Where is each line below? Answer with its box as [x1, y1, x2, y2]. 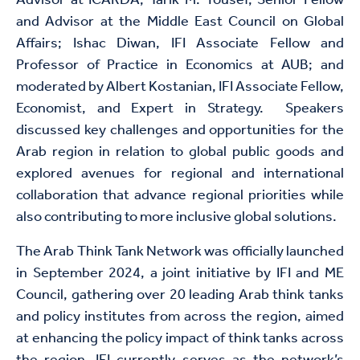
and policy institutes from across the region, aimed [16, 303, 344, 331]
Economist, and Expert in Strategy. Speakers [16, 95, 344, 123]
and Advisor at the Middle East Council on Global [16, 8, 344, 36]
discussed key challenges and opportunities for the [16, 117, 344, 145]
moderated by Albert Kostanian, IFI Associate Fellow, [16, 73, 344, 101]
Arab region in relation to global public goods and [16, 138, 344, 166]
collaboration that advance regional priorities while [16, 182, 344, 210]
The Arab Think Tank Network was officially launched [16, 238, 344, 266]
